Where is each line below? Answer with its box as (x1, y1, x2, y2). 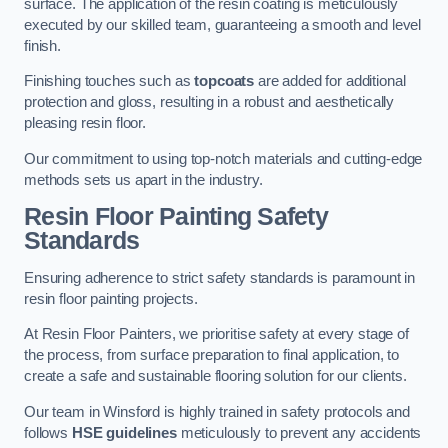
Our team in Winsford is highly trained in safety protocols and (24, 403, 410, 420)
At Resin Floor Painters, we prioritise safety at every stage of (24, 326, 409, 343)
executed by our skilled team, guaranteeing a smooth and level (24, 16, 422, 33)
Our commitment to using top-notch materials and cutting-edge (24, 150, 423, 167)
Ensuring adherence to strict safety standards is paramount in (24, 269, 416, 286)
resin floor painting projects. (24, 290, 198, 307)
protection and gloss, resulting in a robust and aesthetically (24, 94, 395, 111)
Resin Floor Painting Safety (24, 203, 328, 231)
